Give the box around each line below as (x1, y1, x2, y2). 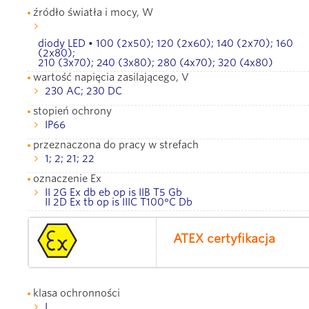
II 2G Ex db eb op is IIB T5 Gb (45, 186, 182, 198)
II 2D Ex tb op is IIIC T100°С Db (45, 196, 192, 208)
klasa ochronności (33, 287, 120, 299)
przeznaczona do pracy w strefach (33, 139, 199, 150)
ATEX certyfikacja (173, 231, 275, 246)
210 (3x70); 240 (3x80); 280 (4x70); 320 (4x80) (38, 57, 273, 68)
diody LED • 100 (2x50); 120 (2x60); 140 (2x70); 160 (38, 37, 293, 49)
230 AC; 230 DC (45, 85, 122, 97)
